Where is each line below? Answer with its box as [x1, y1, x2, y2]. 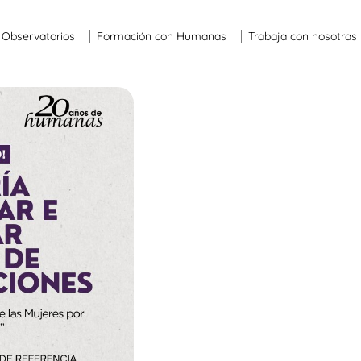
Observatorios [2, 29, 76, 44]
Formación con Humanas [97, 29, 227, 44]
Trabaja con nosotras [248, 29, 358, 44]
